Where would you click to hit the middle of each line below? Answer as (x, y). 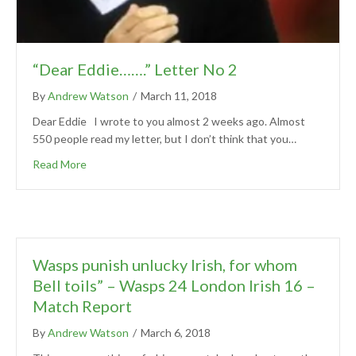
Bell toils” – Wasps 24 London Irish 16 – (174, 285)
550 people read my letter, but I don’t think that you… (164, 138)
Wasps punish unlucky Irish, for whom (165, 264)
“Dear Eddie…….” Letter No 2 (135, 69)
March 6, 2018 (176, 332)
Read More (60, 164)
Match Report (82, 306)
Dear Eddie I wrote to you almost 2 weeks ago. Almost (169, 121)
